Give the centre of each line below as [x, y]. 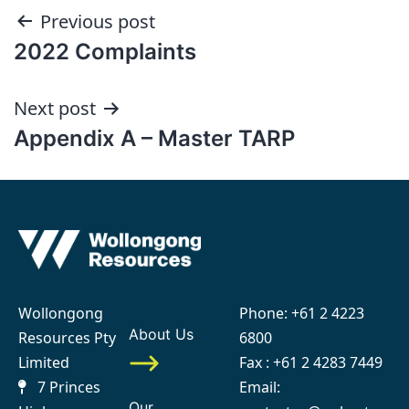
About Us [173, 335]
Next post [55, 108]
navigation [93, 68]
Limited [44, 363]
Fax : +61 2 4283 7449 [311, 363]
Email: [260, 388]
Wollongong [61, 314]
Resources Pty [67, 338]
